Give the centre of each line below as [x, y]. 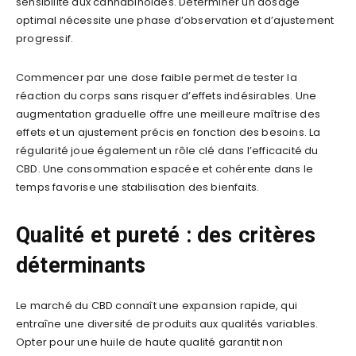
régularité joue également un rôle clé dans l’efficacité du [167, 150]
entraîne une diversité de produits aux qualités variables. [167, 323]
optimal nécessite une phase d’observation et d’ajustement [175, 20]
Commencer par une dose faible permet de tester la [157, 77]
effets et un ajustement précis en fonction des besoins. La [168, 132]
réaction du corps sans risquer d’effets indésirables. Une [166, 95]
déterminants [81, 265]
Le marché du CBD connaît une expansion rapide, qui [157, 305]
